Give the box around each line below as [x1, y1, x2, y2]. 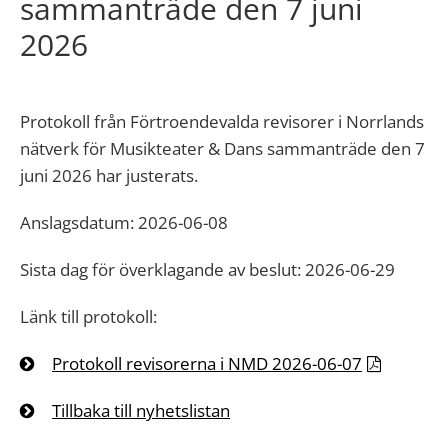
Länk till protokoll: [20, 305, 161, 328]
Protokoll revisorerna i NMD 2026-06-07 [52, 352, 362, 375]
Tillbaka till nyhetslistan [52, 399, 230, 422]
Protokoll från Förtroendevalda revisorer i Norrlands [20, 110, 424, 133]
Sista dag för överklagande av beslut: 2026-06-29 [20, 258, 395, 281]
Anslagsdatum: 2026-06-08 [20, 211, 228, 234]
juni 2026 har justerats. [20, 164, 198, 187]
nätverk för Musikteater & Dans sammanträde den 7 [20, 137, 425, 160]
